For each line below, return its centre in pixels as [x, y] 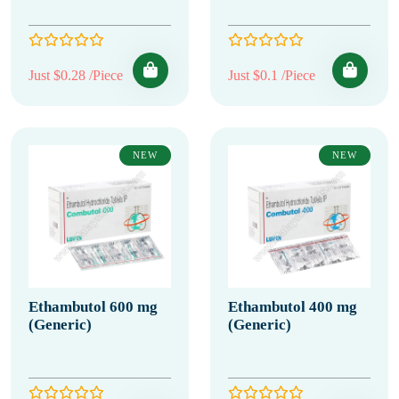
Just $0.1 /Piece [272, 75]
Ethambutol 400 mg [293, 307]
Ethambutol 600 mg [93, 307]
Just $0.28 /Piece [76, 75]
